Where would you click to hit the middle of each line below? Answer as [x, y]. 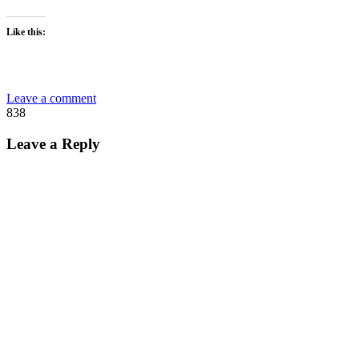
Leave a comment [51, 98]
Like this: [26, 32]
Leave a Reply [53, 143]
